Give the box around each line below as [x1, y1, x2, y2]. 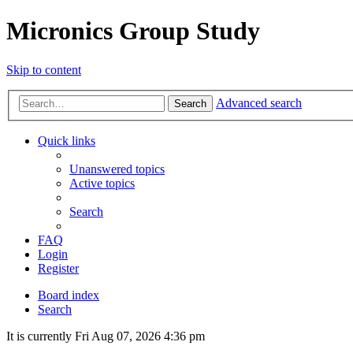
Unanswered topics [69, 162, 165, 176]
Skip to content [6, 62, 81, 76]
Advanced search [216, 96, 302, 110]
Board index [38, 288, 99, 303]
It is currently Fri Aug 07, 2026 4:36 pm [6, 329, 205, 344]
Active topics [69, 176, 135, 191]
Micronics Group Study [6, 17, 260, 46]
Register [38, 262, 79, 276]
